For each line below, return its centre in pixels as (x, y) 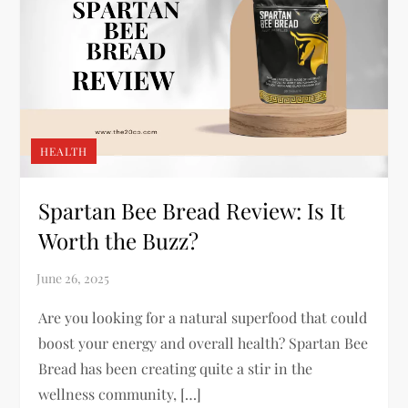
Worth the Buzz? (119, 240)
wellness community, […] (120, 393)
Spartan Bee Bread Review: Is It (192, 210)
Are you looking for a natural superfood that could (203, 317)
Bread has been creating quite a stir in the (176, 368)
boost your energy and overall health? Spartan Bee (204, 342)
